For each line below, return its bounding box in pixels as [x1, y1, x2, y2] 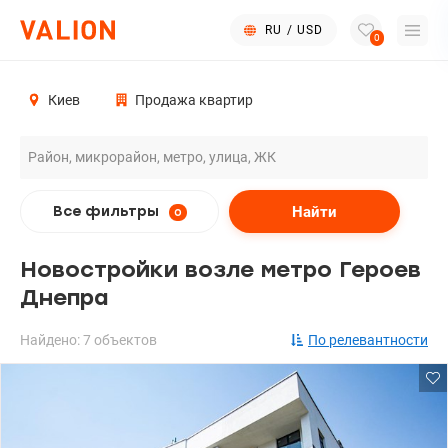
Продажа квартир [135, 92, 253, 108]
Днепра [20, 284, 108, 311]
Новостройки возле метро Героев [20, 256, 421, 283]
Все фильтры [52, 203, 163, 220]
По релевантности [308, 332, 428, 348]
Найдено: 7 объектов [20, 332, 157, 348]
